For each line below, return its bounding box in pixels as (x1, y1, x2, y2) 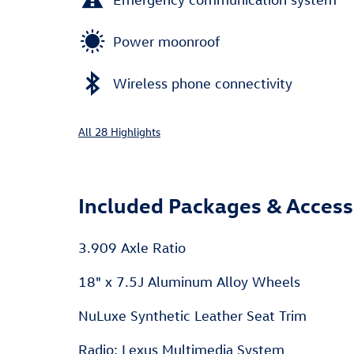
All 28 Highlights (78, 124, 160, 139)
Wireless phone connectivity (113, 74, 292, 92)
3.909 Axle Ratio (78, 239, 186, 256)
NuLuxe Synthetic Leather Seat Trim (78, 307, 307, 324)
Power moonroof (113, 32, 220, 50)
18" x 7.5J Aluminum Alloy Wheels (78, 273, 300, 290)
